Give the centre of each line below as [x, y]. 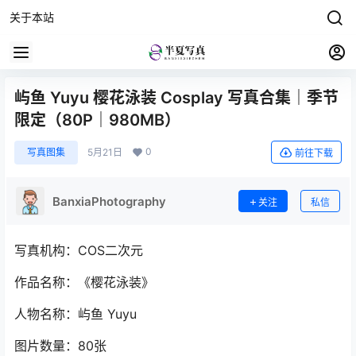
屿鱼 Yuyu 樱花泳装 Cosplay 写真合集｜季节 [176, 98]
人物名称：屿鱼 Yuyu [75, 314]
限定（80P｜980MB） [97, 120]
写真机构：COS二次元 [79, 250]
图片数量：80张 [60, 346]
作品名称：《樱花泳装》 [84, 282]
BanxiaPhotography [109, 201]
